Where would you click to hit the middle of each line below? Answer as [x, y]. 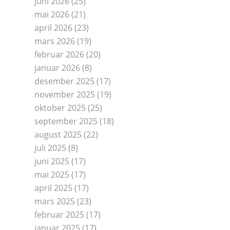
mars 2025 [55, 201]
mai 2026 [52, 14]
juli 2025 [50, 148]
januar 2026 [57, 68]
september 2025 [66, 121]
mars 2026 [55, 41]
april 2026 [53, 28]
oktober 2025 [60, 108]
